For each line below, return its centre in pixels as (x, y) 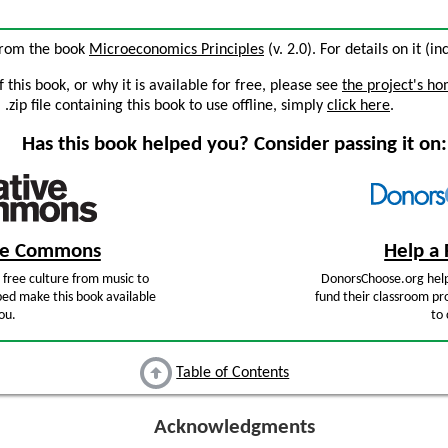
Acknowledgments (234, 428)
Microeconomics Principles (176, 50)
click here (358, 106)
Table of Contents (233, 373)
